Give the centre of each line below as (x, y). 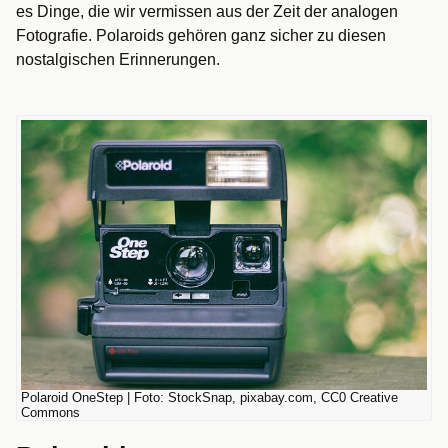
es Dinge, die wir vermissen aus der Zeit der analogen (207, 11)
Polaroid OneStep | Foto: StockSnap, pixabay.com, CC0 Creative (209, 398)
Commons (50, 413)
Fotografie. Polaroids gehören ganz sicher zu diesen (201, 35)
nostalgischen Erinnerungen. (118, 59)
